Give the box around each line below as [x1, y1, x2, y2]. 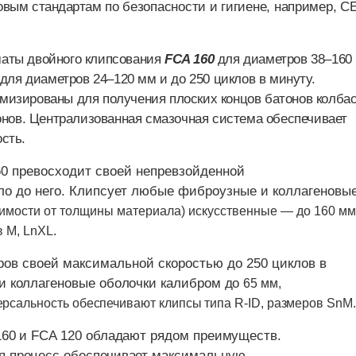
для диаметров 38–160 [217, 52, 352, 68]
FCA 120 [31, 328, 86, 344]
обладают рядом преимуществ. [85, 328, 282, 344]
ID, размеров [247, 296, 327, 311]
